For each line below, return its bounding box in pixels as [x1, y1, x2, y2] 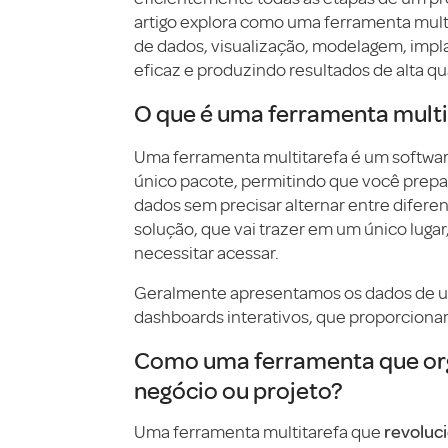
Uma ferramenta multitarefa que [134, 422, 384, 442]
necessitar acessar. [134, 243, 282, 263]
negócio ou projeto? [134, 374, 342, 405]
